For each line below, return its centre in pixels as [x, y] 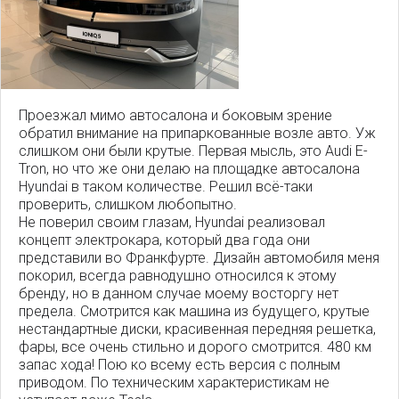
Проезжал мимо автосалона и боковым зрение [175, 116]
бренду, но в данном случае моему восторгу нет [179, 294]
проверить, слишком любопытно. [128, 205]
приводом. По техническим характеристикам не [174, 383]
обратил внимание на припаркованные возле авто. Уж [197, 134]
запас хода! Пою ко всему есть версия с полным [179, 365]
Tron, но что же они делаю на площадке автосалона [189, 169]
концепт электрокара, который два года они [164, 240]
